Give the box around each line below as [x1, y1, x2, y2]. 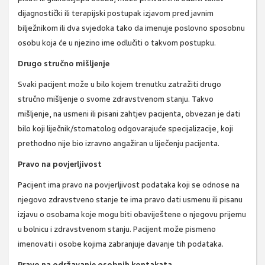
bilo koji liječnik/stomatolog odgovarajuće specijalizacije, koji [18, 124, 233, 134]
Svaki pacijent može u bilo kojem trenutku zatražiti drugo [18, 79, 221, 90]
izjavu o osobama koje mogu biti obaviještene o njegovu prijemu [18, 209, 246, 220]
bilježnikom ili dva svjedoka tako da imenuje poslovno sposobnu [18, 23, 245, 34]
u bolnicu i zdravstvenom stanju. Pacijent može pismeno [18, 224, 216, 235]
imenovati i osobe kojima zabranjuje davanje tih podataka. [18, 239, 224, 250]
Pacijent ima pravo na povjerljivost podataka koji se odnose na [18, 180, 240, 190]
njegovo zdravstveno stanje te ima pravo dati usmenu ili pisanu [18, 195, 243, 205]
